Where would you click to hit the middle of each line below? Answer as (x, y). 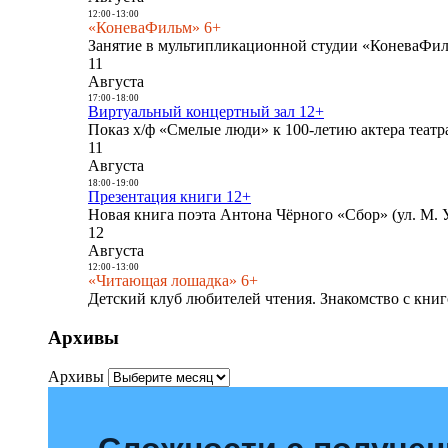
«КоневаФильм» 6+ (154, 27)
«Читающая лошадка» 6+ (173, 281)
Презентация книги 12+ (169, 196)
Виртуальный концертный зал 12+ (206, 112)
